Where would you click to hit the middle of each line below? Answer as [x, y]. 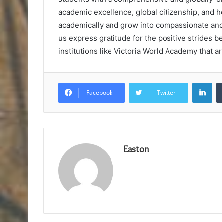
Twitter [166, 93]
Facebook [99, 93]
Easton [136, 149]
